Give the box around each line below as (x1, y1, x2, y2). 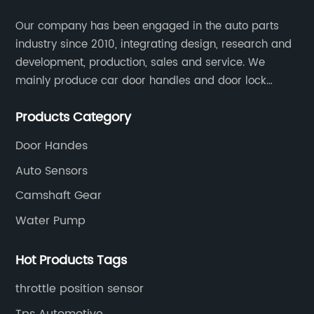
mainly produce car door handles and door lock (15, 72, 267, 90)
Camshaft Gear (15, 186, 102, 205)
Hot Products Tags (15, 250, 128, 271)
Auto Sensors (15, 161, 88, 180)
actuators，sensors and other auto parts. (15, 90, 230, 108)
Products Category (15, 107, 132, 128)
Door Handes (15, 137, 88, 155)
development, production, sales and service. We (15, 54, 266, 71)
